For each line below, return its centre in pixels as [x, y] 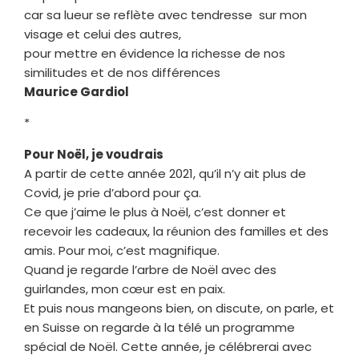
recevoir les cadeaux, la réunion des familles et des [176, 231]
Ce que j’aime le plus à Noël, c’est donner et [155, 212]
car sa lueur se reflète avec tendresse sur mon [165, 14]
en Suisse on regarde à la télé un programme [159, 327]
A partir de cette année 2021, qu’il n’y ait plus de [165, 173]
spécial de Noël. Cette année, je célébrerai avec [168, 346]
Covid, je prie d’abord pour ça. [113, 192]
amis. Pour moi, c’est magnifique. [122, 250]
